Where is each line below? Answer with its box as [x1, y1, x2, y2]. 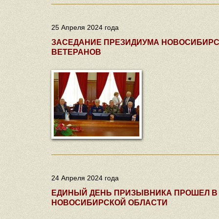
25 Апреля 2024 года [51, 23, 119, 31]
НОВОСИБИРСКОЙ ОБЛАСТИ [51, 197, 168, 208]
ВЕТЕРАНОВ [51, 46, 101, 57]
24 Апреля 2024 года [51, 174, 119, 182]
